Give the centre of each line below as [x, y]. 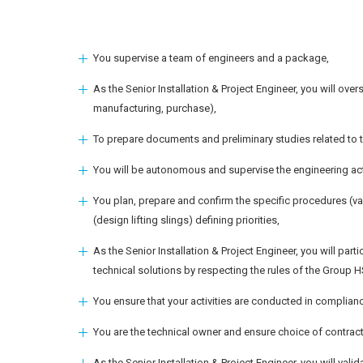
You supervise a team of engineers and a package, [211, 58]
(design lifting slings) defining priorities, [186, 220]
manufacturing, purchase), [155, 108]
